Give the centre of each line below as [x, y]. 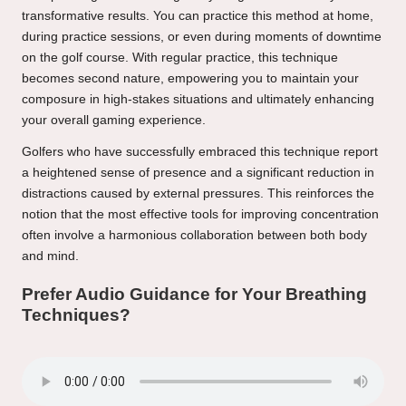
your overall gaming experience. [114, 120]
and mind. [50, 256]
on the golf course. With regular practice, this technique [180, 57]
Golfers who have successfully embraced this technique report [200, 151]
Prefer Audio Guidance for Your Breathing [194, 295]
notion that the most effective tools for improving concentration [200, 214]
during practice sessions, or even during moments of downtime [202, 36]
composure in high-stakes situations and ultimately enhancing [198, 99]
